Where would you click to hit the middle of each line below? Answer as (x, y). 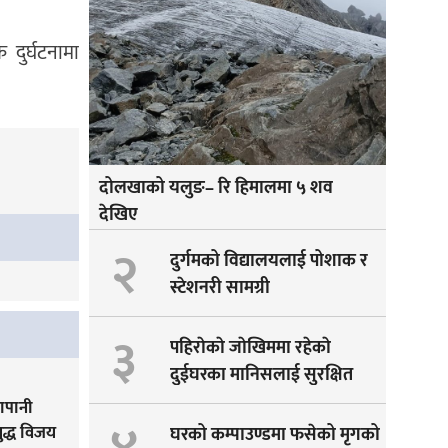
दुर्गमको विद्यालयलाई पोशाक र (269, 260)
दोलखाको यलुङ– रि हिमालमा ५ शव (215, 187)
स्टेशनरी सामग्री (220, 287)
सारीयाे (194, 401)
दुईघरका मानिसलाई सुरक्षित (262, 374)
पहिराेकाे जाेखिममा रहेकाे (251, 347)
